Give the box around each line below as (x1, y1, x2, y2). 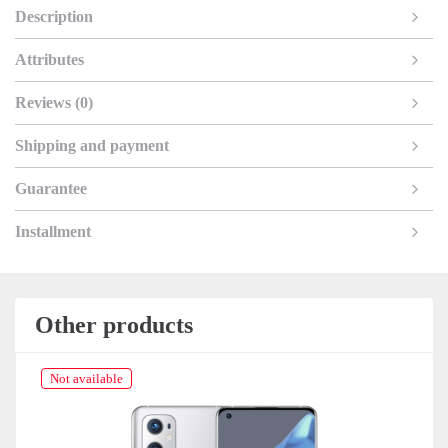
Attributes (15, 50, 84, 68)
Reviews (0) (15, 93, 93, 111)
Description (15, 7, 93, 25)
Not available (50, 370, 123, 386)
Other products (35, 311, 193, 338)
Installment (15, 222, 91, 240)
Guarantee (15, 179, 87, 197)
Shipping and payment (15, 136, 169, 154)
